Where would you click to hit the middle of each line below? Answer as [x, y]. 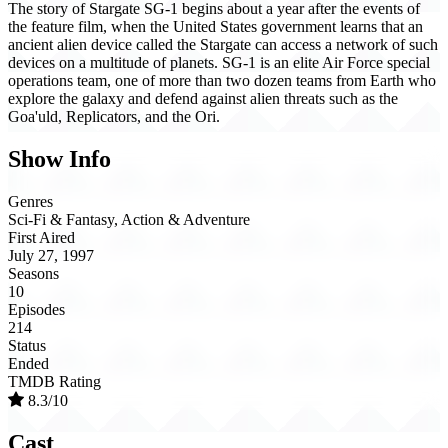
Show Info [59, 159]
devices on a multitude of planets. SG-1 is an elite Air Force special [219, 63]
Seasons [33, 274]
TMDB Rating [54, 382]
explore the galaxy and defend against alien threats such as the [203, 99]
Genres [30, 202]
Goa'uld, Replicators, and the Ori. [114, 117]
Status [27, 346]
